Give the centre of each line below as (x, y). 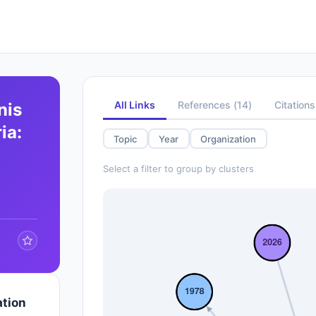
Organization (229, 139)
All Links (134, 105)
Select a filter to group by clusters (178, 169)
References (204, 105)
